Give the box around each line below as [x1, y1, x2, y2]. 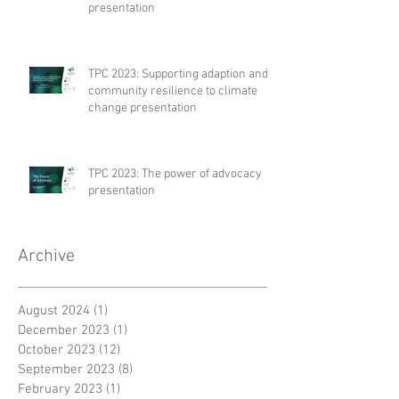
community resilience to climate [88, 83, 257, 99]
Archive [18, 245, 75, 267]
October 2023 [18, 341, 95, 358]
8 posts [133, 361, 175, 378]
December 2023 [18, 322, 110, 338]
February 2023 [18, 380, 102, 397]
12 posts [120, 341, 169, 358]
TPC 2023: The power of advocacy [88, 166, 262, 182]
